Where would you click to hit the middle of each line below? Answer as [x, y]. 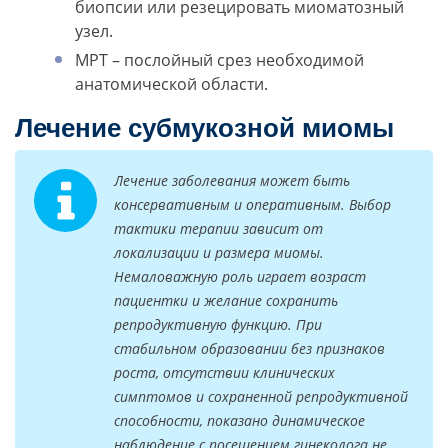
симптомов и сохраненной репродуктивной [261, 397]
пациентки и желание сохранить [226, 301]
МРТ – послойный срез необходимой [219, 60]
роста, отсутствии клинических [224, 373]
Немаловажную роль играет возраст [240, 277]
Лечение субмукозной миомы [204, 128]
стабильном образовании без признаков [249, 349]
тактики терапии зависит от [218, 229]
